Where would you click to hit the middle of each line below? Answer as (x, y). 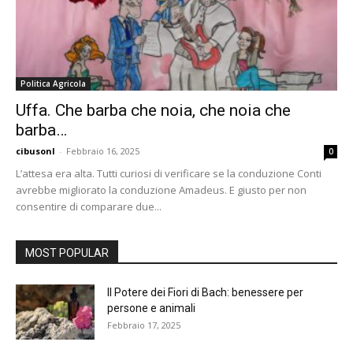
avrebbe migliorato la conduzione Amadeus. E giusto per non (161, 190)
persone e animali (151, 308)
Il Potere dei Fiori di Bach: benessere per (205, 293)
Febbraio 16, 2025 (103, 151)
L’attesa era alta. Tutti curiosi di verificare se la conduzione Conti (169, 174)
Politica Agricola (53, 84)
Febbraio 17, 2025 (144, 325)
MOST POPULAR (67, 253)
